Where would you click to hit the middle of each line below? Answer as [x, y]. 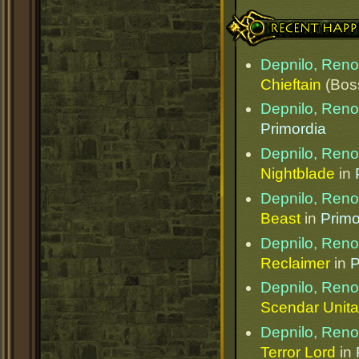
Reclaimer [295, 263]
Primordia [293, 129]
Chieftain [291, 84]
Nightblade [298, 174]
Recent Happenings [286, 16]
